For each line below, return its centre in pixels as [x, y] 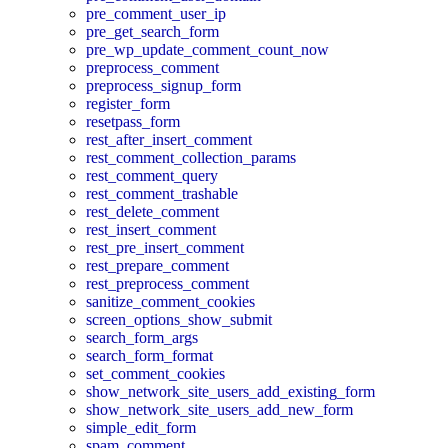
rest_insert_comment [151, 229]
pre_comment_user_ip [156, 13]
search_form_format [149, 355]
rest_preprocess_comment [167, 283]
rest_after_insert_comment [169, 139]
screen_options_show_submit [179, 319]
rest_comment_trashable [162, 193]
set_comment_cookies [155, 373]
